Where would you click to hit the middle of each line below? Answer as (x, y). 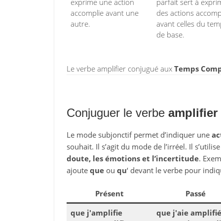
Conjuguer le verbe (117, 113)
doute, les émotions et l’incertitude (132, 158)
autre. (80, 24)
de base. (170, 35)
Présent (110, 193)
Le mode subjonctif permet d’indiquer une (139, 135)
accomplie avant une (105, 13)
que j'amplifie (96, 213)
